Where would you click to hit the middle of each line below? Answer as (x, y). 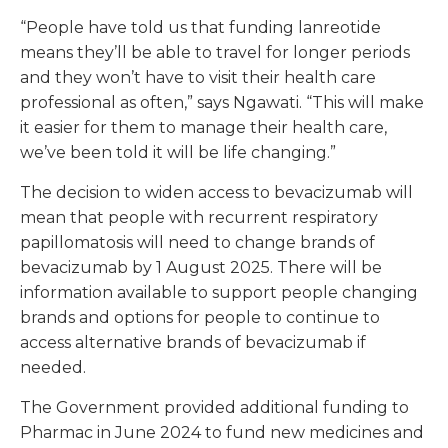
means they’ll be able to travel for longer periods (215, 53)
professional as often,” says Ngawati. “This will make (222, 103)
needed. (53, 368)
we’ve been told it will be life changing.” (182, 153)
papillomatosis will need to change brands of (197, 243)
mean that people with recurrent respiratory (199, 218)
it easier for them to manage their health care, (203, 128)
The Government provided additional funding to (214, 408)
